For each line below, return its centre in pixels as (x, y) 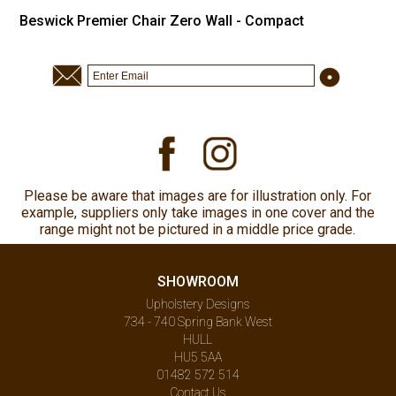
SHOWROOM (198, 282)
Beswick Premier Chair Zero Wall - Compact (162, 21)
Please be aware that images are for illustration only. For (198, 196)
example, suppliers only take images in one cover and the (198, 213)
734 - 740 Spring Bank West (198, 322)
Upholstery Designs (198, 305)
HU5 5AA (198, 358)
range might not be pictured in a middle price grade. (198, 230)
